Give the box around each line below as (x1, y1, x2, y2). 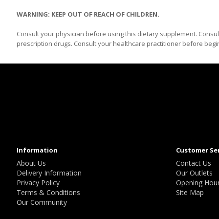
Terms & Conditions (16, 188, 80, 197)
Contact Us (176, 158, 212, 168)
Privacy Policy (16, 178, 60, 187)
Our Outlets (176, 168, 213, 177)
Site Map (176, 188, 204, 197)
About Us (16, 158, 46, 168)
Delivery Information (16, 168, 82, 177)
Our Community (16, 197, 67, 207)
